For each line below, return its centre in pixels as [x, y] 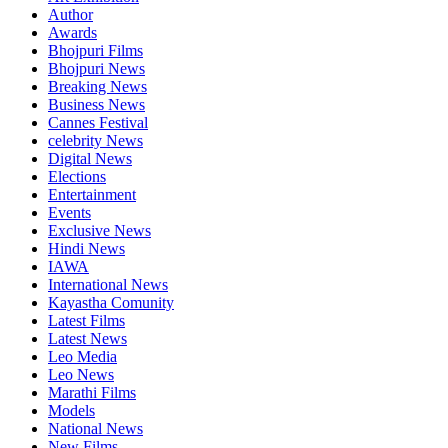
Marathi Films [92, 392]
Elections [77, 176]
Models [71, 410]
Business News [96, 104]
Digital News [90, 158]
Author [70, 14]
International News [108, 284]
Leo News [81, 374]
